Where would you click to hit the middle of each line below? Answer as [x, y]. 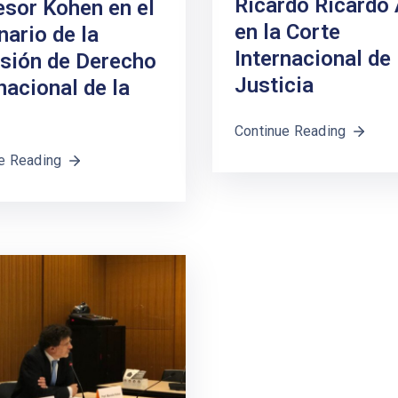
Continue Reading [291, 131]
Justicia [274, 86]
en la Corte [287, 32]
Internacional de [313, 59]
